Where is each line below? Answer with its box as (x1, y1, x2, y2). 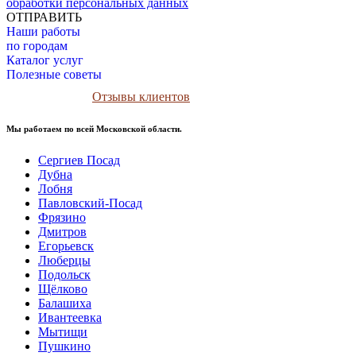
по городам (6, 39, 68, 53)
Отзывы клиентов (92, 90, 190, 104)
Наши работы (6, 25, 80, 39)
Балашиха (38, 296, 91, 311)
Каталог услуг (6, 53, 83, 68)
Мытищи (38, 325, 87, 339)
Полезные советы (6, 68, 102, 82)
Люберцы (38, 253, 91, 268)
